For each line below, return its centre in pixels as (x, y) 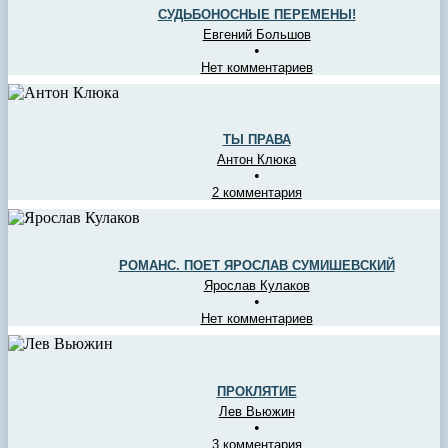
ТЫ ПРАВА (256, 140)
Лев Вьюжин (256, 412)
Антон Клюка (256, 160)
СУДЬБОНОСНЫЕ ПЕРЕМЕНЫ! (256, 14)
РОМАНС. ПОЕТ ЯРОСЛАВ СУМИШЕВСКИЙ (256, 266)
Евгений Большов (256, 34)
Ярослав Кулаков (256, 286)
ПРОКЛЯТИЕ (256, 392)
